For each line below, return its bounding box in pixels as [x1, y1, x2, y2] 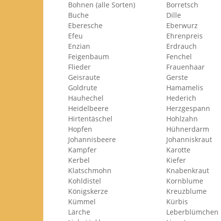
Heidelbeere [68, 104, 109, 113]
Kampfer [68, 145, 97, 154]
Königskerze [68, 186, 108, 196]
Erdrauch [166, 41, 197, 51]
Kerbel [68, 155, 90, 165]
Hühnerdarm [166, 124, 209, 134]
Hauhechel [68, 93, 104, 103]
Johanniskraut [166, 135, 212, 144]
